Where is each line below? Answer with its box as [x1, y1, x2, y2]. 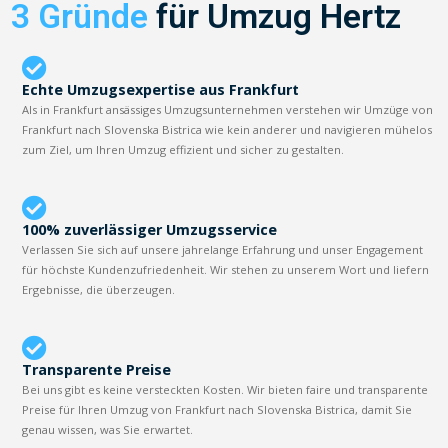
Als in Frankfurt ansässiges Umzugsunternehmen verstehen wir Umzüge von [22, 101, 434, 117]
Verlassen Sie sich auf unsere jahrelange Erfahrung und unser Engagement [22, 241, 424, 257]
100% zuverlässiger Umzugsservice [22, 219, 278, 239]
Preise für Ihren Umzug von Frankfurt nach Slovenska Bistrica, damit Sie [22, 401, 413, 417]
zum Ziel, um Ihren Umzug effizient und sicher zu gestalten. [22, 141, 345, 157]
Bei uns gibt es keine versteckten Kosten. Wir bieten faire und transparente [22, 381, 429, 397]
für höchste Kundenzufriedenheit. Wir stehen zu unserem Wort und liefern [22, 261, 430, 277]
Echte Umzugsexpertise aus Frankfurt [22, 79, 300, 99]
